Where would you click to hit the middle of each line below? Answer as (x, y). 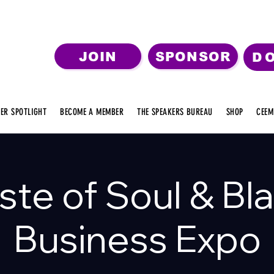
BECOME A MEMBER (92, 112)
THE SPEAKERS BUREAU (175, 112)
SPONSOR (193, 56)
